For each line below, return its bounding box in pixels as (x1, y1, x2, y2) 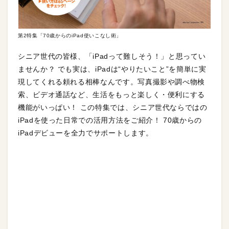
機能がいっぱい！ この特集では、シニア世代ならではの (18, 103, 208, 111)
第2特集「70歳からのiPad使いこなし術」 (18, 32, 122, 38)
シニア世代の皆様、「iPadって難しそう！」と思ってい (18, 52, 206, 60)
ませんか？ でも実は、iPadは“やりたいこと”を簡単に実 (18, 64, 207, 73)
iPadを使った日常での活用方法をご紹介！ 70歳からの (18, 116, 202, 124)
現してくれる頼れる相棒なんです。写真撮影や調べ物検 (18, 77, 205, 86)
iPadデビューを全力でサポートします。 (18, 128, 153, 137)
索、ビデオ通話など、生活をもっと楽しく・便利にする (18, 90, 205, 99)
